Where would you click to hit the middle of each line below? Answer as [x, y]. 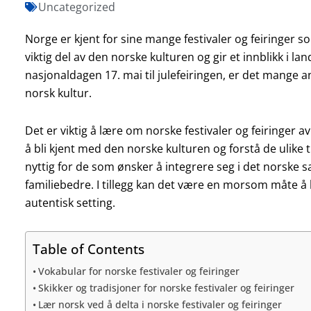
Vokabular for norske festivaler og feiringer [138, 271]
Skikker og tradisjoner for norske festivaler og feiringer [166, 287]
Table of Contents [88, 249]
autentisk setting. [70, 202]
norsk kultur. [58, 93]
